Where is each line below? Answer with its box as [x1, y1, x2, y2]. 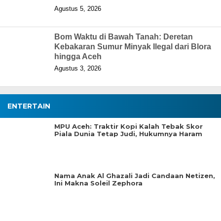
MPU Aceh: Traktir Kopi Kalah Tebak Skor [54, 122, 203, 130]
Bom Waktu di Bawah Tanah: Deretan [54, 33, 193, 41]
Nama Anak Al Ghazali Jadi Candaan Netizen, [54, 172, 215, 180]
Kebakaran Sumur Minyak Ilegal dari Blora [54, 42, 211, 51]
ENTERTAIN [7, 102, 50, 110]
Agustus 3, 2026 [54, 65, 101, 72]
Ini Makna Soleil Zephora [54, 179, 143, 187]
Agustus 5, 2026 [54, 5, 101, 12]
